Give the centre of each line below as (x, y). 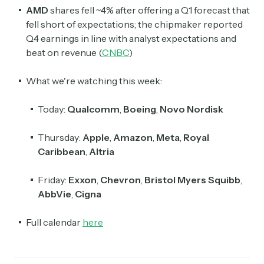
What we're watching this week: (96, 80)
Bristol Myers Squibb (192, 179)
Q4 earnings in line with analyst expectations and (131, 38)
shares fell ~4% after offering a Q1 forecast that (150, 10)
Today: (52, 109)
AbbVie (55, 194)
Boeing (140, 109)
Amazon (133, 137)
